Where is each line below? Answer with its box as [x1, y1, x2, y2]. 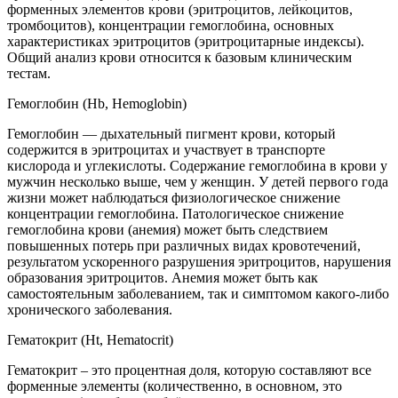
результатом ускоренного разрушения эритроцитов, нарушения [7, 253, 391, 269]
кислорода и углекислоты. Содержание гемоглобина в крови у [7, 157, 387, 173]
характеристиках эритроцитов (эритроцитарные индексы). [7, 33, 364, 49]
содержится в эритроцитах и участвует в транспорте [7, 141, 325, 157]
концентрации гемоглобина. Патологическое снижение [7, 205, 344, 221]
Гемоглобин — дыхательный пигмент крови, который [7, 125, 336, 141]
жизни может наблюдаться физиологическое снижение [7, 189, 340, 205]
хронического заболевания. [7, 301, 172, 317]
